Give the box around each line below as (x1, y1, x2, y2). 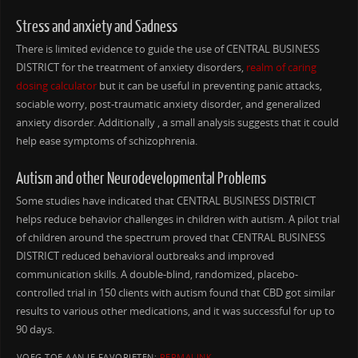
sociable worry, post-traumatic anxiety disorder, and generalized (15, 97, 320, 111)
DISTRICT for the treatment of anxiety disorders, (15, 60, 246, 74)
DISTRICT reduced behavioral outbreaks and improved (15, 249, 274, 263)
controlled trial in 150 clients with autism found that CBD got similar (15, 285, 335, 300)
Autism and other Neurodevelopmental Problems (15, 169, 266, 188)
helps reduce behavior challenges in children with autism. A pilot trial (15, 212, 340, 226)
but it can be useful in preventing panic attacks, (96, 78, 322, 93)
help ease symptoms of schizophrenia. (15, 133, 197, 148)
